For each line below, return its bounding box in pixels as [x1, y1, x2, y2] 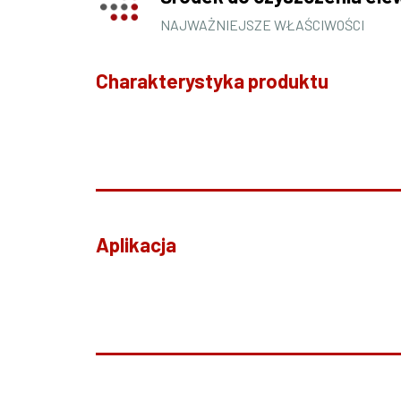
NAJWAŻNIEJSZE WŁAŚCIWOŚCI [159, 16, 364, 34]
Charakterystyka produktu [96, 69, 328, 93]
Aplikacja [96, 233, 176, 257]
